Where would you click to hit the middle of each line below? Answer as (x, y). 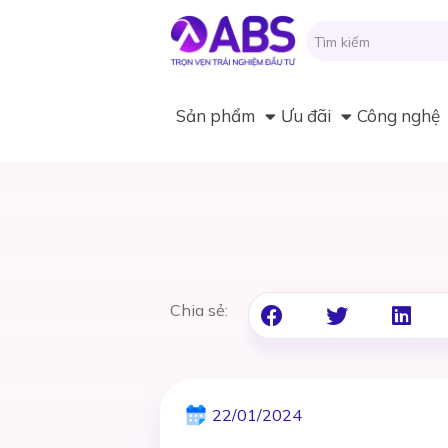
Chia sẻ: (199, 310)
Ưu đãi (306, 115)
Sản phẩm (216, 115)
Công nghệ (399, 115)
